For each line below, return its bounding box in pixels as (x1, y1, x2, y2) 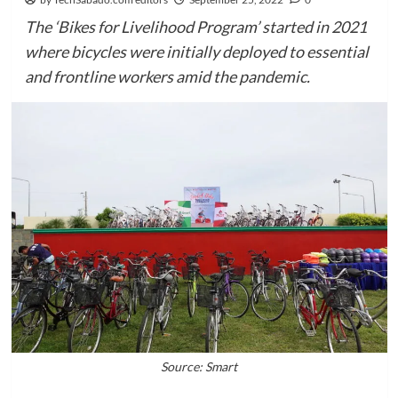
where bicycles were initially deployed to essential (24, 42, 369, 61)
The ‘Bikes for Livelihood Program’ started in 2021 (24, 17, 367, 36)
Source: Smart (161, 358, 237, 374)
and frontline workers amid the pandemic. (24, 67, 310, 86)
